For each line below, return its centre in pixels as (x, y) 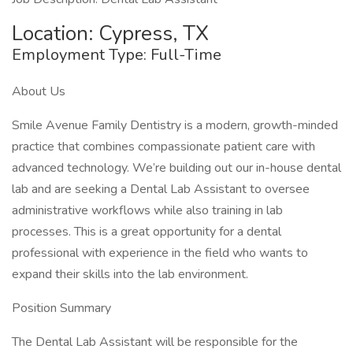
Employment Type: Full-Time (117, 55)
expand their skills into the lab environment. (130, 274)
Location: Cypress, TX (110, 33)
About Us (39, 91)
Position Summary (61, 308)
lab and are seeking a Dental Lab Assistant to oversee (161, 189)
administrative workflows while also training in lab (147, 210)
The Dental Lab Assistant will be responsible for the (155, 342)
